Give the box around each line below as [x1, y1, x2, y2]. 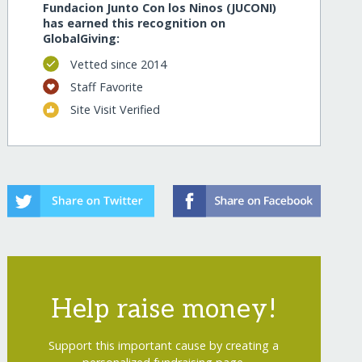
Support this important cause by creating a [48, 338, 280, 353]
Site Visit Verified [69, 102, 160, 118]
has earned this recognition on [43, 15, 226, 32]
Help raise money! [50, 294, 277, 325]
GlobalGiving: [43, 31, 120, 47]
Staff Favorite [69, 78, 143, 95]
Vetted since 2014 [69, 56, 166, 72]
